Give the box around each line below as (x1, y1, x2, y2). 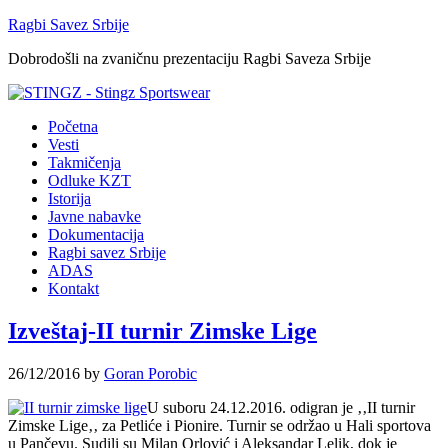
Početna (48, 118, 98, 135)
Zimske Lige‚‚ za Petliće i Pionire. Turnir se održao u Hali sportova (8, 416, 431, 434)
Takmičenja (48, 154, 121, 171)
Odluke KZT (48, 172, 131, 189)
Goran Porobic (104, 364, 197, 382)
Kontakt (48, 280, 99, 297)
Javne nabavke (48, 208, 141, 225)
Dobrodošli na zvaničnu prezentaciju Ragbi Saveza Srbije (8, 50, 371, 67)
